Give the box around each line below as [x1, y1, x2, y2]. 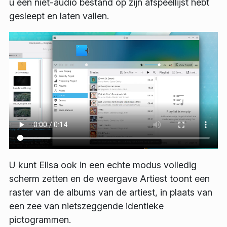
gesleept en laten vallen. [9, 10, 109, 21]
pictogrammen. [9, 214, 71, 225]
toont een [167, 173, 210, 184]
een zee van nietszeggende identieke [9, 201, 164, 212]
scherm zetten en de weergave [9, 173, 140, 184]
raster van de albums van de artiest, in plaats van [9, 187, 212, 198]
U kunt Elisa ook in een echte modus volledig [9, 160, 197, 171]
